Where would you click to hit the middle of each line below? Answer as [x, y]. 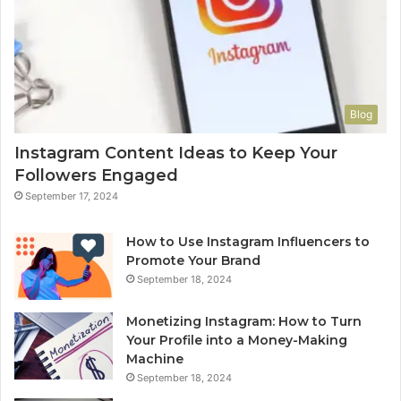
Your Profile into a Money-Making [237, 340]
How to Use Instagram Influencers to [248, 241]
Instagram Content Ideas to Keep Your [176, 153]
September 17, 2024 [72, 196]
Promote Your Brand [193, 260]
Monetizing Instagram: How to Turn [244, 321]
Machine [155, 358]
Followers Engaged [96, 175]
